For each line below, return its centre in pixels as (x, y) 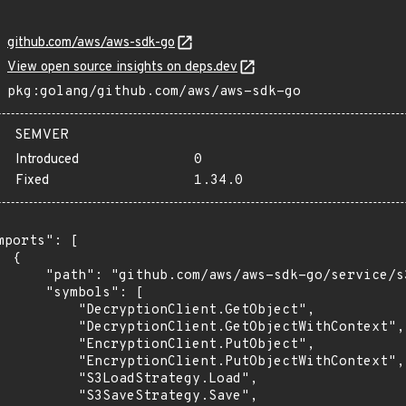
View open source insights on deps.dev (122, 68)
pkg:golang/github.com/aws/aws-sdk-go (154, 92)
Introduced (47, 160)
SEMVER (42, 135)
